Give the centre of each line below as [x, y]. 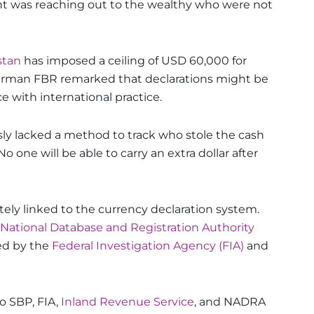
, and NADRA [230, 301]
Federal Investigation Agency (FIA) [148, 245]
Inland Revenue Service [128, 301]
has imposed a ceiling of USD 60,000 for [134, 60]
